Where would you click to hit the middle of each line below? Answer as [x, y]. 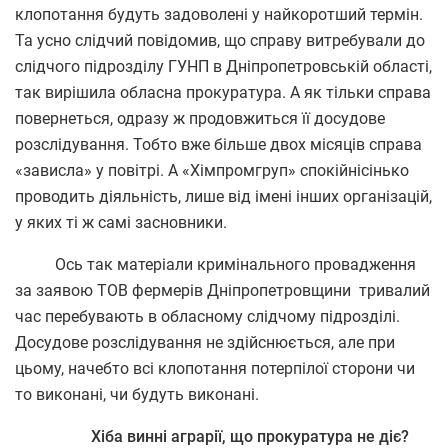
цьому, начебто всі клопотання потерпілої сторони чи [215, 368]
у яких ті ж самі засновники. [121, 222]
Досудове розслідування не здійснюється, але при [205, 342]
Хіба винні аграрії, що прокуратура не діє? [212, 436]
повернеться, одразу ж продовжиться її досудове [200, 118]
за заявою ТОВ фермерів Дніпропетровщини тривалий [222, 290]
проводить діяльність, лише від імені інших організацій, [223, 196]
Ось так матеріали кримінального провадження [215, 264]
